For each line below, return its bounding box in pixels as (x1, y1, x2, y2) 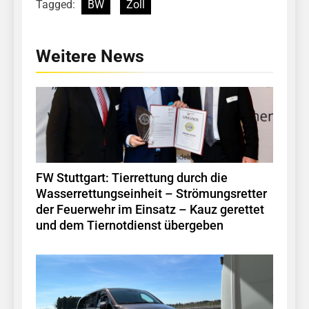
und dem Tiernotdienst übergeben (36, 219, 223, 233)
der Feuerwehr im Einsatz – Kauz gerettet (36, 203, 264, 217)
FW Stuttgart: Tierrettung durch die (36, 171, 228, 186)
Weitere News (36, 46, 144, 67)
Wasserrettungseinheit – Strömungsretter (36, 187, 267, 201)
